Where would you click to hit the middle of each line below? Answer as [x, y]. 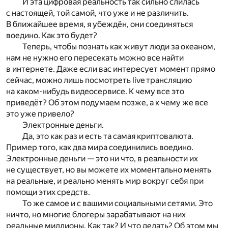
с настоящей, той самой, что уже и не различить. [97, 13]
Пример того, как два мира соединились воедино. [100, 148]
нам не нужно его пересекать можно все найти [95, 58]
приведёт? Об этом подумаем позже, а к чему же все [107, 103]
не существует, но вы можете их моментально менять [109, 170]
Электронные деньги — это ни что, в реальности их [102, 159]
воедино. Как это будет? [52, 36]
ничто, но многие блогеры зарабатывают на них [96, 215]
